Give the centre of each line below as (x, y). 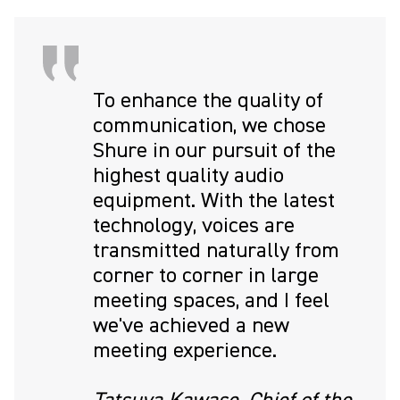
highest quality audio (188, 175)
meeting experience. (185, 350)
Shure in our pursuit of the (214, 150)
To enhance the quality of (208, 100)
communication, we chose (209, 125)
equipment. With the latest (214, 200)
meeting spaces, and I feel (211, 300)
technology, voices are (194, 225)
